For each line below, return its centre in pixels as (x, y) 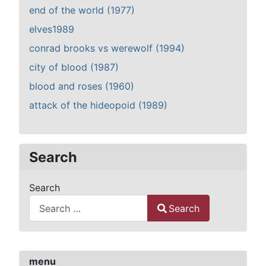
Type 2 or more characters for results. (114, 228)
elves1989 (52, 29)
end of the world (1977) (82, 10)
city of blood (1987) (74, 67)
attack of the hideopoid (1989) (98, 105)
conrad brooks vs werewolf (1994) (107, 48)
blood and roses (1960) (82, 86)
